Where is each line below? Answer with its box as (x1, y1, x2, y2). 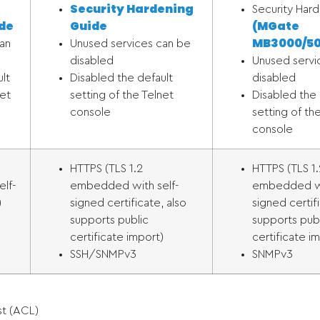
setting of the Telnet (70, 89, 174, 101)
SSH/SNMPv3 (70, 249, 136, 260)
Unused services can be (70, 38, 191, 49)
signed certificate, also (70, 197, 186, 209)
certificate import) (70, 231, 164, 243)
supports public (70, 214, 149, 226)
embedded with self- (70, 180, 179, 191)
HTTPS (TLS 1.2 (70, 163, 143, 174)
